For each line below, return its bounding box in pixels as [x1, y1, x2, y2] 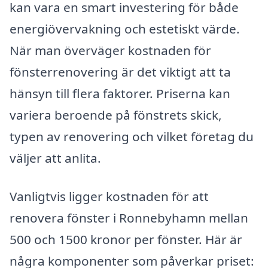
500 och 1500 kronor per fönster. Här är [10, 230, 242, 248]
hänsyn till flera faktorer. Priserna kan [10, 85, 230, 102]
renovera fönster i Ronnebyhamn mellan [10, 209, 248, 226]
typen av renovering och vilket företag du [10, 128, 254, 145]
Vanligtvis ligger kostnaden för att [10, 187, 209, 205]
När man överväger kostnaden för [10, 42, 211, 59]
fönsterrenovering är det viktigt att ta [10, 63, 231, 81]
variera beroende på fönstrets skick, [10, 106, 222, 124]
